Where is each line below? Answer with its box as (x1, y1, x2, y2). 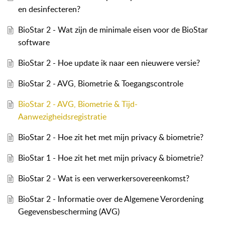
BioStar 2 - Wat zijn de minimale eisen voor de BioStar (18, 24, 208, 36)
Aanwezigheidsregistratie (18, 111, 106, 123)
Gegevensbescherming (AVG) (18, 206, 120, 217)
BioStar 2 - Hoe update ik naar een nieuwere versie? (18, 57, 200, 69)
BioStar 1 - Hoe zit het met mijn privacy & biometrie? (18, 152, 203, 164)
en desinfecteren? (18, 4, 80, 15)
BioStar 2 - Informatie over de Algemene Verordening (18, 193, 203, 205)
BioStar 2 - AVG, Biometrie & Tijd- (18, 98, 138, 110)
